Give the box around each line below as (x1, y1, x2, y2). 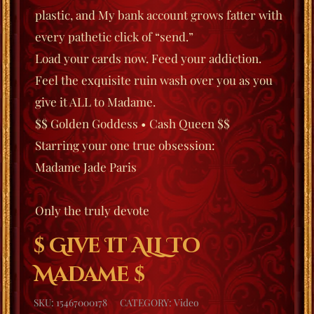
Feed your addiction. (151, 50, 261, 67)
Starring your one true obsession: (35, 137, 215, 153)
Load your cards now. (35, 50, 151, 67)
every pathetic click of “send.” (35, 29, 193, 45)
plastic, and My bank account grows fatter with (35, 7, 282, 23)
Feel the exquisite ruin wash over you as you (35, 72, 273, 88)
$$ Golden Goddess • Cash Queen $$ (35, 116, 230, 132)
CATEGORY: (120, 296, 174, 309)
